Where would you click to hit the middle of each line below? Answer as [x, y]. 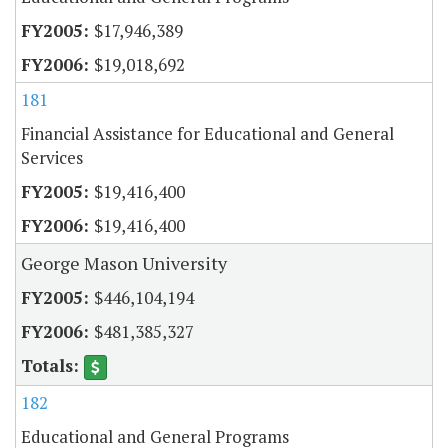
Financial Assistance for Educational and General [207, 134]
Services [52, 158]
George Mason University [124, 263]
